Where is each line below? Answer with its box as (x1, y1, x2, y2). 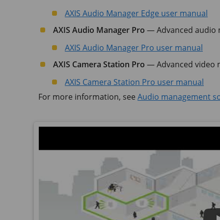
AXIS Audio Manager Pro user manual (65, 42, 203, 53)
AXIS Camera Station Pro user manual (65, 77, 204, 87)
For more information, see (38, 91, 137, 102)
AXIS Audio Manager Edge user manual (65, 8, 208, 19)
